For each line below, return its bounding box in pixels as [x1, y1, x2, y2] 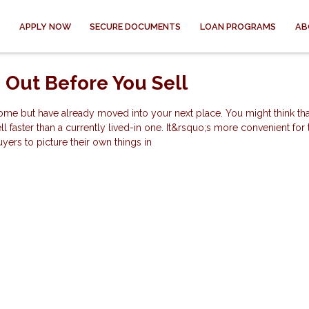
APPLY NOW [19, 21, 71, 32]
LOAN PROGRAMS [200, 21, 277, 32]
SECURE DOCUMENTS [90, 21, 181, 32]
